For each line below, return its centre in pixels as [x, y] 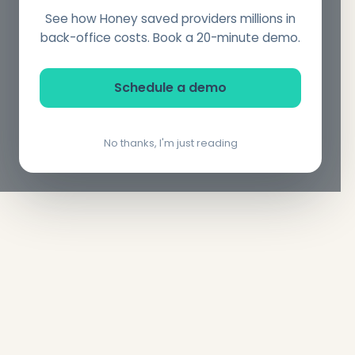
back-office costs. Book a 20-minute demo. [170, 38]
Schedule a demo [170, 88]
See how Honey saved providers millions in [170, 19]
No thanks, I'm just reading [170, 143]
